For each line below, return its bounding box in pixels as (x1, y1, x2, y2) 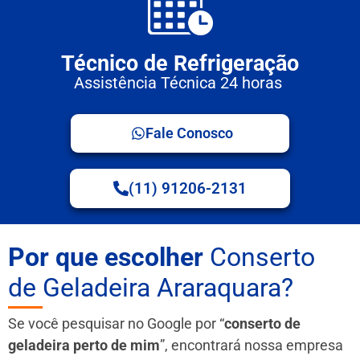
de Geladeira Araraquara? (8, 272, 293, 303)
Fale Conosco (145, 124, 233, 141)
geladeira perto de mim (8, 336, 160, 354)
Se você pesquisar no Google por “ (8, 314, 224, 332)
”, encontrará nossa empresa (160, 336, 343, 354)
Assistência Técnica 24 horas (74, 72, 286, 92)
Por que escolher (8, 241, 203, 272)
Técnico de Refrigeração (61, 50, 299, 76)
